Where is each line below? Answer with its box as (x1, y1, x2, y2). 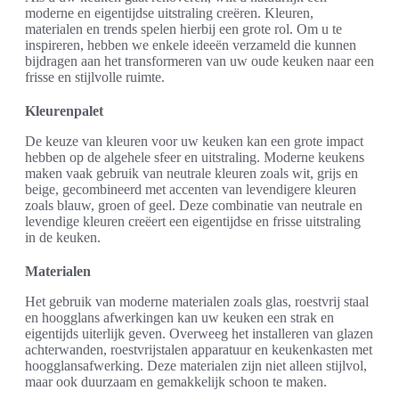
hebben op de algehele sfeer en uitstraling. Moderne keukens (25, 150, 364, 166)
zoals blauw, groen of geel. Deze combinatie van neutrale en (25, 198, 362, 214)
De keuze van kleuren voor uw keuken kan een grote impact (25, 134, 363, 150)
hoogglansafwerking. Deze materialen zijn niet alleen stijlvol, (25, 358, 367, 374)
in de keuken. (25, 230, 101, 246)
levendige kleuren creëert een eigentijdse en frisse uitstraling (25, 214, 361, 230)
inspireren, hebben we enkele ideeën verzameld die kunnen (25, 37, 356, 53)
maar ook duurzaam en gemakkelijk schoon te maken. (25, 374, 327, 390)
